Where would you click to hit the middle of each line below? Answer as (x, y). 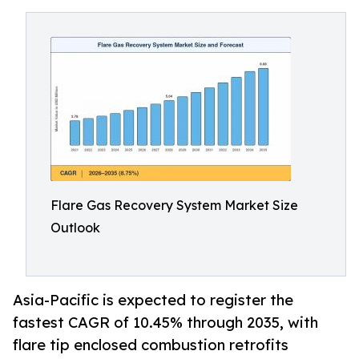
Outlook (75, 228)
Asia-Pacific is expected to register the (153, 300)
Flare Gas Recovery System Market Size (174, 205)
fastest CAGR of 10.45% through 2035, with (165, 323)
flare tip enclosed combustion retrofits (151, 345)
